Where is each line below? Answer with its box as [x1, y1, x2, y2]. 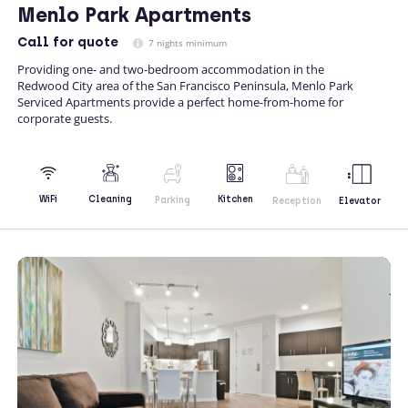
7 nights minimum [146, 36, 227, 49]
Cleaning [88, 193, 133, 206]
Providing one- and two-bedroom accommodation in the [17, 60, 324, 77]
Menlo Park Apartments [17, 2, 251, 27]
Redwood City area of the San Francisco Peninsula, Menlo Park [17, 76, 353, 94]
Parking [155, 193, 191, 206]
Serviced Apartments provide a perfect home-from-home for [17, 93, 343, 110]
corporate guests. [17, 109, 112, 127]
